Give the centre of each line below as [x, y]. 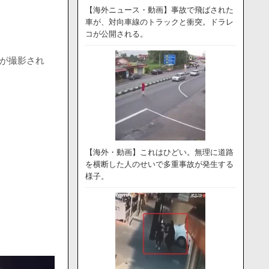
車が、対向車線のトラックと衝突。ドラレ [159, 22]
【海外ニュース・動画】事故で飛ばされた [159, 10]
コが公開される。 [116, 34]
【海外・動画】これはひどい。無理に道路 [159, 152]
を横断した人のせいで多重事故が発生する [159, 164]
